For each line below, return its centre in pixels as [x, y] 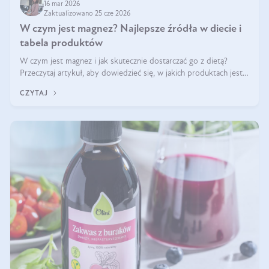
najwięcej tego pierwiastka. [67, 86]
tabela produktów [62, 44]
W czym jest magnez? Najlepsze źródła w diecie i [131, 29]
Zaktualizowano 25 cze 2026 [87, 14]
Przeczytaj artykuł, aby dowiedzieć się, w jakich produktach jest [131, 74]
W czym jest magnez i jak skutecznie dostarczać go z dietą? [124, 62]
